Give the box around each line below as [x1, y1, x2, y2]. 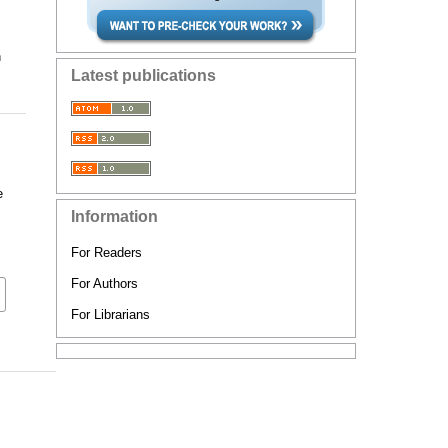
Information [71, 208, 158, 225]
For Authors [71, 276, 138, 291]
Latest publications [71, 67, 216, 84]
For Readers [71, 245, 142, 260]
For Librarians [71, 307, 150, 322]
